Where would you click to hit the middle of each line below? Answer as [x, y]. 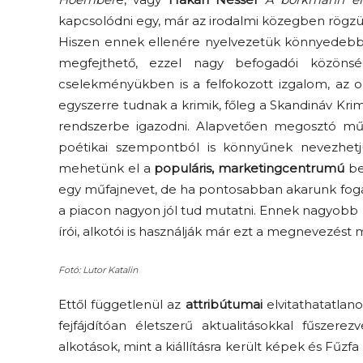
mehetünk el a [107, 169]
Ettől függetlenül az [122, 305]
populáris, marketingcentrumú [250, 169]
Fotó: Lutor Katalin [98, 270]
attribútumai [224, 305]
